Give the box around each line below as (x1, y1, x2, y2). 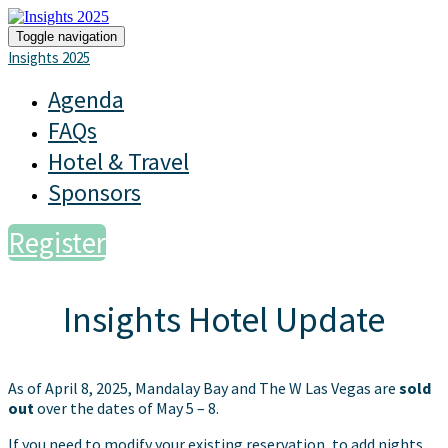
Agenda (48, 84, 124, 115)
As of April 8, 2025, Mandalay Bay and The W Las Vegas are (8, 378, 399, 398)
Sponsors (48, 177, 141, 208)
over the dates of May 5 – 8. (37, 398, 219, 418)
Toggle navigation (16, 29, 117, 44)
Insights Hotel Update (63, 297, 385, 342)
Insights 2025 (8, 48, 90, 67)
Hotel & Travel (48, 146, 189, 177)
